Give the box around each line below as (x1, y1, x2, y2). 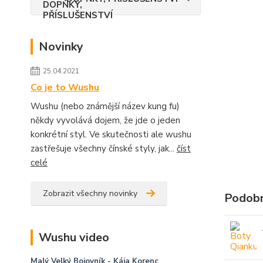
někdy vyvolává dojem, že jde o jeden (31, 114, 180, 126)
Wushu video (39, 229, 109, 245)
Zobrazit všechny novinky (43, 187, 137, 199)
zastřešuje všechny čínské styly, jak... (31, 142, 177, 154)
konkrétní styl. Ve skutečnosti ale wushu (31, 128, 191, 140)
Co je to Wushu (31, 80, 99, 94)
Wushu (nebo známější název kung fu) (31, 100, 180, 112)
